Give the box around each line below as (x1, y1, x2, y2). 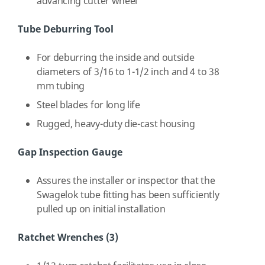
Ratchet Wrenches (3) (18, 231, 118, 245)
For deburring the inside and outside (37, 51, 195, 65)
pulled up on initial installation (37, 202, 166, 216)
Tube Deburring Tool (18, 22, 114, 37)
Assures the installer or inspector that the (37, 174, 215, 188)
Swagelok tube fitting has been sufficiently (37, 188, 219, 202)
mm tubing (37, 79, 87, 93)
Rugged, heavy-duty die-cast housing (37, 117, 198, 131)
